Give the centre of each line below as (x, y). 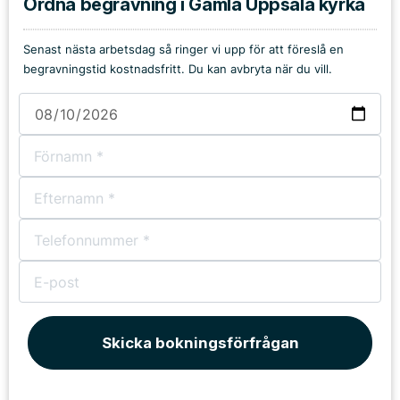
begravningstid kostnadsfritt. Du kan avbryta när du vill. (178, 69)
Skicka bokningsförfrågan (200, 343)
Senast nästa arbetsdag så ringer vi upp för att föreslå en (183, 50)
